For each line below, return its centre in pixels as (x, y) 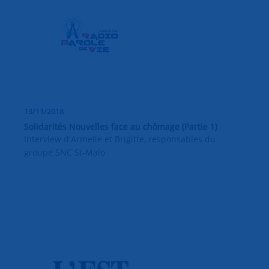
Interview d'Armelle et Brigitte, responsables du (120, 139)
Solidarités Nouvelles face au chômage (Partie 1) (121, 127)
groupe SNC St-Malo (65, 153)
